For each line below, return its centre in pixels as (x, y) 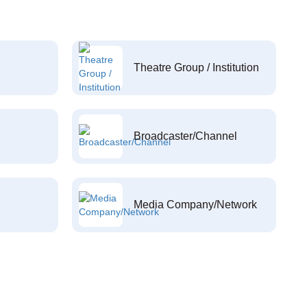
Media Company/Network (195, 205)
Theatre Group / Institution (196, 67)
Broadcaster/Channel (185, 136)
